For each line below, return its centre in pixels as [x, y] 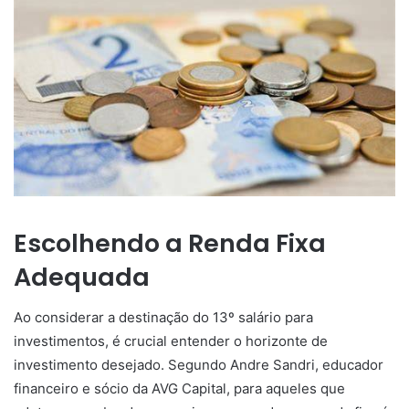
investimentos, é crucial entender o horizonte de [171, 341]
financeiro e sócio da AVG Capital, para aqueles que [179, 389]
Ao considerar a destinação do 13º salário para [163, 318]
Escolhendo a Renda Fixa [170, 243]
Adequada [82, 277]
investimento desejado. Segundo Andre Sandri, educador [199, 365]
